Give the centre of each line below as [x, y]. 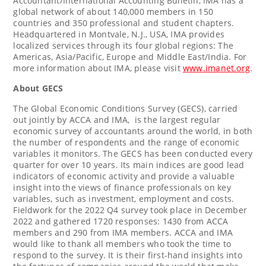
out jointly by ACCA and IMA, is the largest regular [117, 119]
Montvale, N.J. [117, 34]
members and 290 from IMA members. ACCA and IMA [123, 232]
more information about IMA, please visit [98, 68]
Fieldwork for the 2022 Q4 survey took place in [109, 210]
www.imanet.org [216, 68]
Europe [121, 56]
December [226, 210]
